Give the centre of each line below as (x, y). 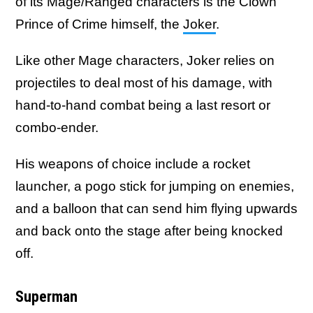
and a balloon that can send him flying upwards (156, 209)
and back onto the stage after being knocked (149, 231)
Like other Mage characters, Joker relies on (145, 61)
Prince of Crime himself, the (99, 24)
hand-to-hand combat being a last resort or (143, 105)
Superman (46, 297)
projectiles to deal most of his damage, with (144, 83)
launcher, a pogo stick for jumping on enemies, (155, 187)
